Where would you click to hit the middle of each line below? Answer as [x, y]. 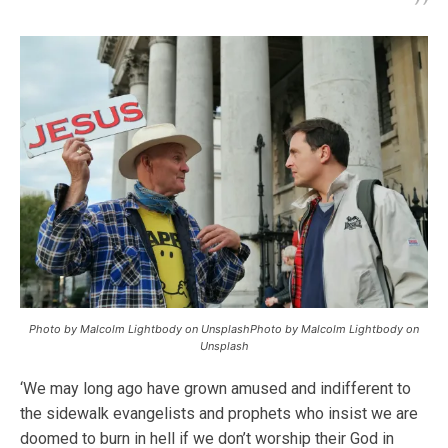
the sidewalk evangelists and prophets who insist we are [219, 413]
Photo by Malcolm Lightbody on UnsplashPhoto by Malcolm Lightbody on [224, 328]
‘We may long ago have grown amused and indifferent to [215, 388]
